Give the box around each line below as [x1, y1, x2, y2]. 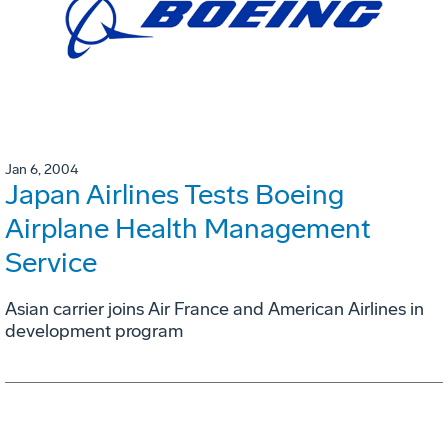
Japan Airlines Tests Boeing [5, 178, 344, 212]
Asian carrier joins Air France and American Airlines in [5, 298, 424, 321]
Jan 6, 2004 [5, 161, 78, 179]
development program [5, 320, 183, 343]
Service [5, 246, 97, 280]
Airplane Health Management [5, 212, 371, 246]
